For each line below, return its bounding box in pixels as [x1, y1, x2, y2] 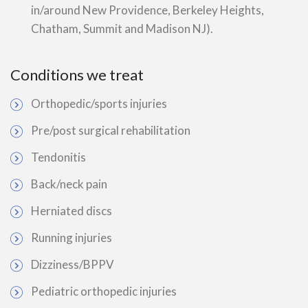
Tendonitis [31, 150, 86, 164]
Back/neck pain [31, 177, 107, 191]
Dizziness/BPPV [31, 257, 114, 272]
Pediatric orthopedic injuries [31, 284, 177, 298]
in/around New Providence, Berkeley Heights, [31, 3, 264, 17]
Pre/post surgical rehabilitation [31, 123, 190, 137]
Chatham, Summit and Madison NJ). [31, 21, 213, 36]
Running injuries [31, 230, 112, 245]
